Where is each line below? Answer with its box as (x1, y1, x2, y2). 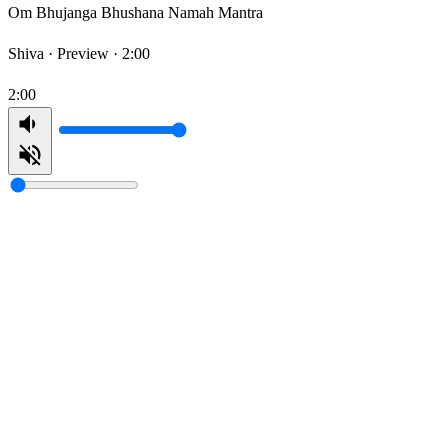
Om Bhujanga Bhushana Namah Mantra (8, 4, 263, 22)
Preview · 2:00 (57, 45, 150, 63)
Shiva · (8, 45, 57, 63)
